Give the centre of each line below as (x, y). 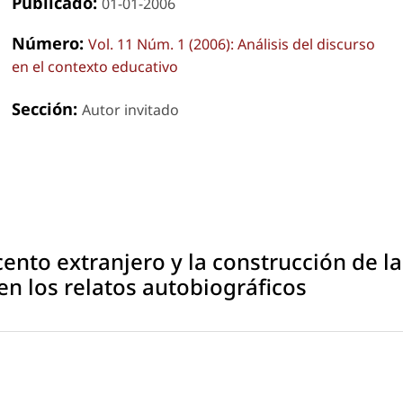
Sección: (46, 108)
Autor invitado (130, 109)
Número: (49, 42)
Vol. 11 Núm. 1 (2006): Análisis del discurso (231, 44)
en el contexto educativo (94, 66)
